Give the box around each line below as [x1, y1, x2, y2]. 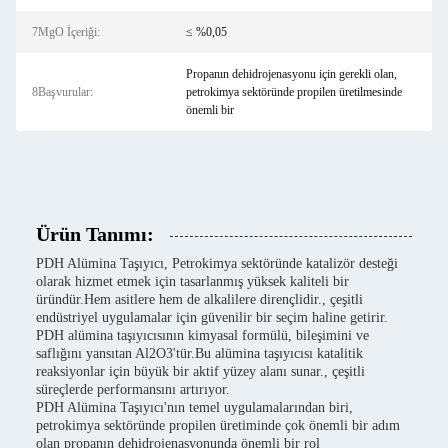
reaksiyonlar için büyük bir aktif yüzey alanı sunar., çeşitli [36, 364, 365, 379]
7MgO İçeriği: [32, 25, 100, 39]
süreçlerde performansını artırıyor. [36, 382, 230, 397]
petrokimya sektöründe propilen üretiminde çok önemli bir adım [36, 418, 400, 433]
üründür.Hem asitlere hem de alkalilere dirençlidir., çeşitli [36, 292, 363, 307]
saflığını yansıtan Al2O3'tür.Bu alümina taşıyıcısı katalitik [36, 346, 363, 361]
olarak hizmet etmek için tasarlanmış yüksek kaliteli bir [36, 274, 349, 289]
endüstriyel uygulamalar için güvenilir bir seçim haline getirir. [36, 310, 388, 325]
